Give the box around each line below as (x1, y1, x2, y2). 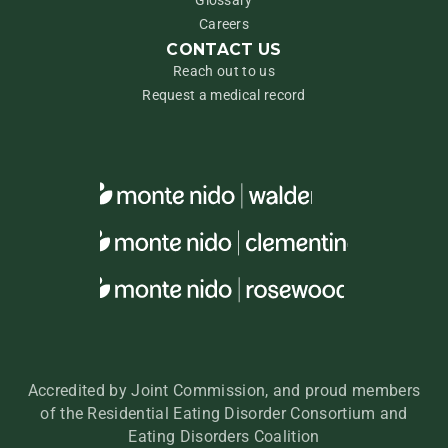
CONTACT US (166, 39, 282, 59)
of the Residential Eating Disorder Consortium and (40, 404, 408, 424)
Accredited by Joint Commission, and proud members (27, 381, 421, 401)
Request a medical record (142, 86, 306, 103)
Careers (198, 15, 250, 32)
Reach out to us (173, 62, 275, 79)
